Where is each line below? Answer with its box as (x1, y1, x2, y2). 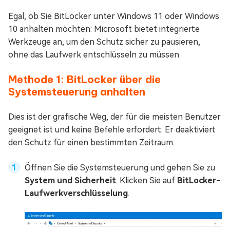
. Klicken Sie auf (116, 176, 177, 186)
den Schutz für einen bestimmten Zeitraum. (8, 138, 175, 148)
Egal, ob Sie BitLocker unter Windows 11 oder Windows (8, 11, 219, 22)
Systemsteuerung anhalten (8, 85, 145, 99)
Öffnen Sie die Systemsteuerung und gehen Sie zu (25, 163, 215, 173)
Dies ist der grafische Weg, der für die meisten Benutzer (8, 112, 221, 122)
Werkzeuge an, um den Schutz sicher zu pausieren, (8, 37, 200, 47)
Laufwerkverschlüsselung (25, 188, 128, 199)
